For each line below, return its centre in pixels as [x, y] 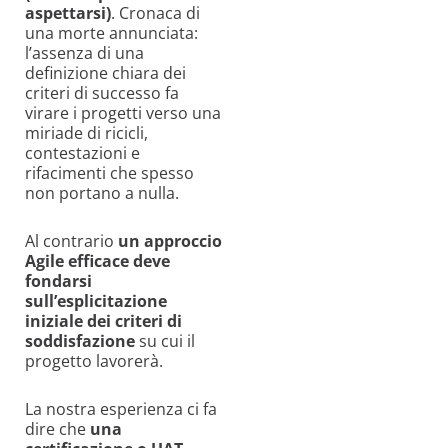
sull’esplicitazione [96, 300]
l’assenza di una [84, 52]
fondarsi [58, 280]
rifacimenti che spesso [109, 172]
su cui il [167, 340]
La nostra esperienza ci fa [121, 408]
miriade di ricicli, [86, 132]
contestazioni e [82, 152]
